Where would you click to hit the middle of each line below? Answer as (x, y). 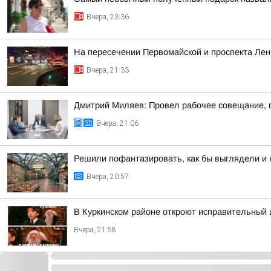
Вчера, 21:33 (108, 70)
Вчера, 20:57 (108, 177)
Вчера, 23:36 (108, 17)
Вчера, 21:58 (95, 230)
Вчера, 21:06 (117, 123)
